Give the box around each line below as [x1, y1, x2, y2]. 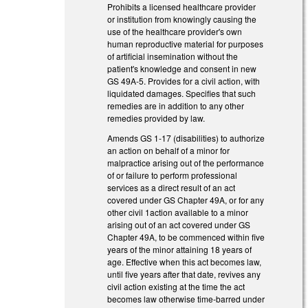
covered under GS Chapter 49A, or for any [107, 193, 265, 206]
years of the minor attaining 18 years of [107, 243, 252, 255]
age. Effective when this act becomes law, [107, 255, 262, 267]
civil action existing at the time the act [107, 280, 245, 292]
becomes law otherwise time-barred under [107, 292, 265, 305]
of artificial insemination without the [107, 49, 239, 62]
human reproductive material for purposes [107, 37, 264, 49]
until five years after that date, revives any [107, 267, 261, 280]
